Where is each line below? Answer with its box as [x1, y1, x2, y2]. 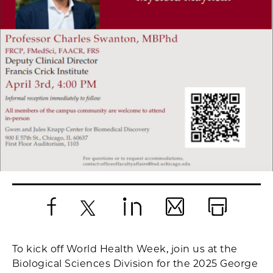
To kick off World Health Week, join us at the [12, 243, 238, 255]
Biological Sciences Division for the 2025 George [12, 258, 258, 270]
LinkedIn [132, 220, 171, 232]
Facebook [51, 220, 95, 232]
